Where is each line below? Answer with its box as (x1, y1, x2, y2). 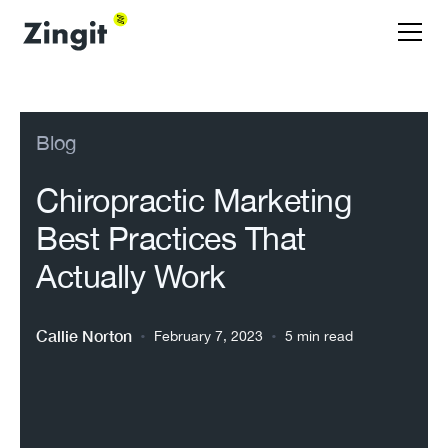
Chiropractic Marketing (36, 182, 351, 219)
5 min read (285, 327, 353, 344)
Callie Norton (36, 326, 132, 345)
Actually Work (36, 258, 226, 295)
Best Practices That (36, 220, 306, 257)
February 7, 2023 (154, 327, 263, 344)
